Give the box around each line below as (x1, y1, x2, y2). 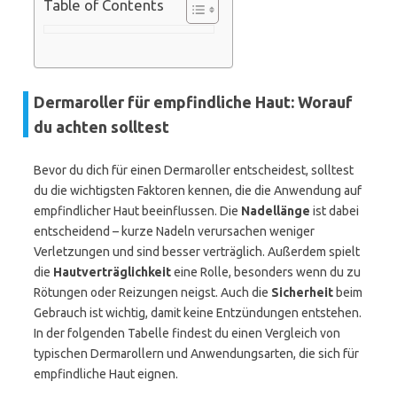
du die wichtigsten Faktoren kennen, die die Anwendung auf (34, 183, 362, 198)
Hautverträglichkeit (53, 265, 171, 279)
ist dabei (310, 204, 359, 218)
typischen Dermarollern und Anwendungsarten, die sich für (34, 346, 359, 361)
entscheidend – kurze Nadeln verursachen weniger (34, 224, 315, 238)
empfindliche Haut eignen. (34, 367, 178, 381)
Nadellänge (241, 204, 310, 218)
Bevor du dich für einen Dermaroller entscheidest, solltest (34, 163, 354, 177)
